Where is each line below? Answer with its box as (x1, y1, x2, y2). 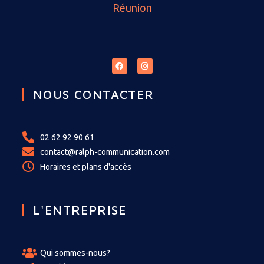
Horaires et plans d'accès (40, 161, 131, 171)
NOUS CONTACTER (33, 87, 154, 101)
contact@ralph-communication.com (40, 147, 170, 157)
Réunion (112, 2, 152, 14)
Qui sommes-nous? (40, 247, 110, 258)
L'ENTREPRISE (33, 202, 127, 217)
